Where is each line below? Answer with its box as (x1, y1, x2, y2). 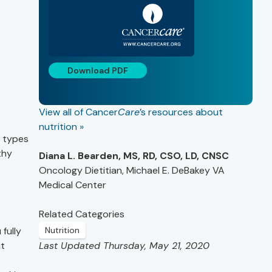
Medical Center (39, 178, 106, 192)
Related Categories (39, 208, 124, 221)
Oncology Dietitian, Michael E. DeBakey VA (39, 164, 225, 177)
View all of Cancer (39, 106, 118, 119)
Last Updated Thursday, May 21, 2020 (39, 239, 209, 253)
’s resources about (140, 106, 223, 119)
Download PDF (67, 65, 128, 76)
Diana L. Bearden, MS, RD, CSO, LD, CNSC (39, 149, 229, 163)
